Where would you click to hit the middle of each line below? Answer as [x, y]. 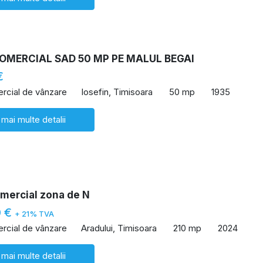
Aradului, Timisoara [119, 228]
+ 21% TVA [34, 214]
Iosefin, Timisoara [117, 92]
